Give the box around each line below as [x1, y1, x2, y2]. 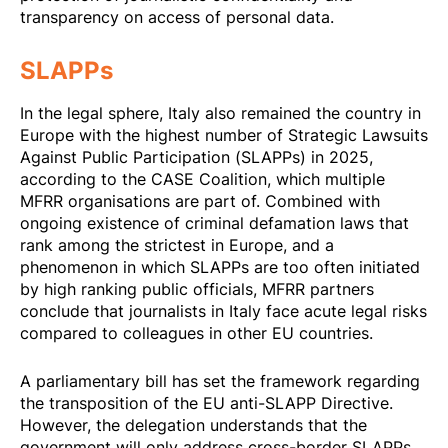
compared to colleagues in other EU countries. [20, 322, 373, 345]
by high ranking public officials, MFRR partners [20, 278, 374, 301]
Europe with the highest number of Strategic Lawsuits [20, 124, 428, 147]
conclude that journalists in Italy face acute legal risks [20, 300, 427, 323]
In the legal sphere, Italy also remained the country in [20, 102, 421, 125]
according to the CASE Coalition [20, 168, 267, 191]
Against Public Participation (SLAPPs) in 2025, [20, 146, 373, 169]
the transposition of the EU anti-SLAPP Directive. [20, 391, 393, 414]
